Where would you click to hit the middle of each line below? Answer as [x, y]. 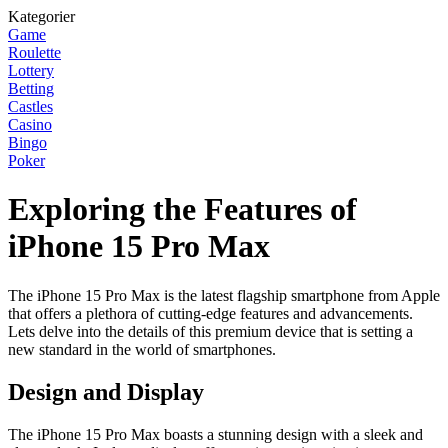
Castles [30, 106]
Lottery [31, 70]
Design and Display [106, 391]
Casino [30, 124]
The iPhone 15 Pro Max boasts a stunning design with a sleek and [215, 434]
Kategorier [41, 16]
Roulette [34, 52]
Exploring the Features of [182, 209]
